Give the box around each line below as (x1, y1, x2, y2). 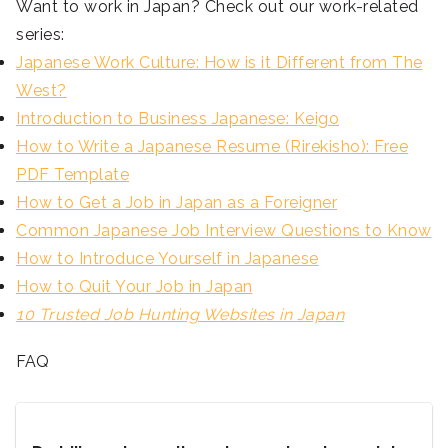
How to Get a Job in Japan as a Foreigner (16, 193, 337, 213)
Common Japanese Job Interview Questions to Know (16, 221, 432, 241)
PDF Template (16, 165, 129, 185)
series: (16, 25, 65, 45)
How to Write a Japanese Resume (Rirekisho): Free (16, 137, 408, 157)
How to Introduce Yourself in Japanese (16, 249, 319, 269)
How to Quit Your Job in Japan (16, 277, 253, 297)
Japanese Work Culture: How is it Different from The (16, 53, 423, 73)
